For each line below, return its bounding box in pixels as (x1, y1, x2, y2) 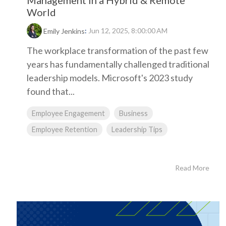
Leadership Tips (111, 125, 162, 134)
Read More (175, 163, 209, 172)
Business (119, 109, 148, 118)
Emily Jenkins (43, 27, 85, 36)
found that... (27, 86, 75, 97)
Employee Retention (32, 125, 97, 134)
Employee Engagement (32, 109, 105, 118)
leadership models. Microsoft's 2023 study (27, 72, 193, 84)
